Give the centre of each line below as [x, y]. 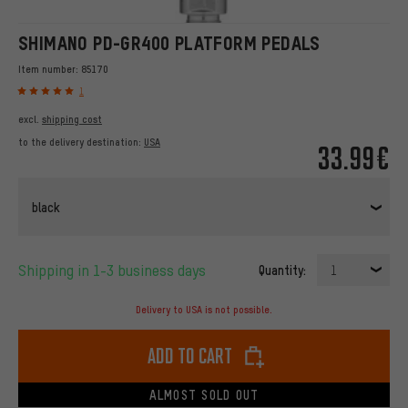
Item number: [50, 69]
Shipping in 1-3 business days [116, 270]
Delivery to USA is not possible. [204, 310]
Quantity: [282, 270]
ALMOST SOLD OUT [204, 395]
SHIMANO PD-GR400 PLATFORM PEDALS [169, 43]
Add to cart [189, 356]
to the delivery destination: [81, 143]
